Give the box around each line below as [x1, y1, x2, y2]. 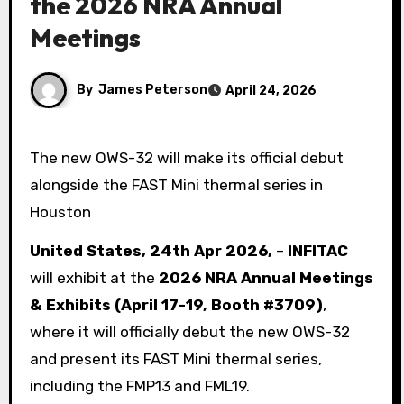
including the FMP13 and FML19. [29, 376, 250, 395]
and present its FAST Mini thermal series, [29, 349, 322, 368]
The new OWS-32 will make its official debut [29, 149, 40, 167]
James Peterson [97, 81, 207, 97]
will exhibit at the [29, 268, 159, 287]
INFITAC [287, 241, 348, 260]
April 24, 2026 [225, 82, 317, 98]
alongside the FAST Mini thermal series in [29, 176, 323, 194]
